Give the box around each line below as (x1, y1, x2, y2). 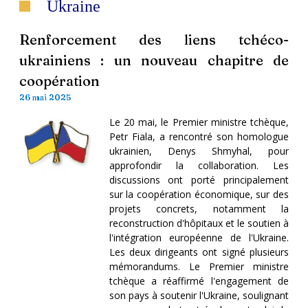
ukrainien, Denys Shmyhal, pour (109, 144, 289, 157)
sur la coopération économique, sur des (109, 187, 289, 201)
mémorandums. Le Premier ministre (109, 259, 289, 273)
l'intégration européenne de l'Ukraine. (109, 230, 289, 244)
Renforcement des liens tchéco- (19, 30, 289, 48)
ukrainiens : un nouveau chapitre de (19, 51, 289, 69)
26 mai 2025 (19, 91, 71, 102)
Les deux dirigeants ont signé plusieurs (109, 245, 289, 258)
